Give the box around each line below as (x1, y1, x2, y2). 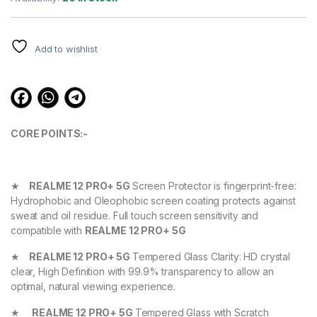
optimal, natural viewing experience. (11, 280, 175, 293)
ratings (11, 20, 45, 30)
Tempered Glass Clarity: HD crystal (132, 250, 291, 263)
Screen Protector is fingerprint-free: (132, 180, 296, 192)
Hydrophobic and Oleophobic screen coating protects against (11, 195, 296, 207)
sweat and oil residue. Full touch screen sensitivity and (11, 209, 259, 222)
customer (11, 10, 53, 21)
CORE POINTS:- (11, 127, 88, 140)
